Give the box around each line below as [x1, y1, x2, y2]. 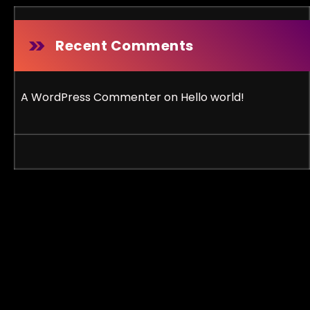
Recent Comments [55, 36, 194, 55]
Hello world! [181, 89, 244, 105]
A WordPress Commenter [21, 89, 161, 105]
